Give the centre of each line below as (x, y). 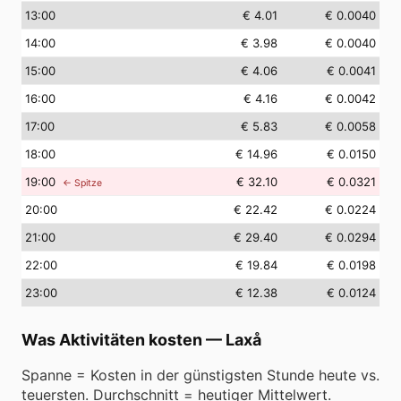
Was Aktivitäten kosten (112, 340)
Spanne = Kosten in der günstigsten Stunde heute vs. (200, 375)
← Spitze (82, 183)
